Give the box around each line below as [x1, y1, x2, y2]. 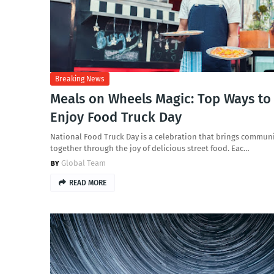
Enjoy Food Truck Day [50, 109, 182, 125]
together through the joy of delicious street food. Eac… [50, 144, 250, 153]
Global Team [61, 158, 106, 168]
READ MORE [69, 179, 106, 187]
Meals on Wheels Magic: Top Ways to [50, 91, 271, 107]
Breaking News [55, 75, 105, 83]
